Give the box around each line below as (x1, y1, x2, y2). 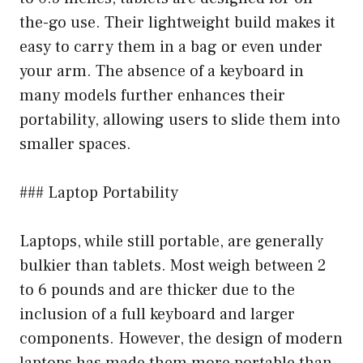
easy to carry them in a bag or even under (19, 36, 322, 58)
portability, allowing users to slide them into (19, 109, 340, 130)
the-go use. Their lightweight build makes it (19, 11, 335, 33)
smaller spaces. (19, 133, 131, 155)
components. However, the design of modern (19, 327, 343, 349)
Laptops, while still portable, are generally (19, 230, 323, 252)
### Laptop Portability (19, 181, 178, 203)
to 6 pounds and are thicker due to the (19, 279, 295, 301)
